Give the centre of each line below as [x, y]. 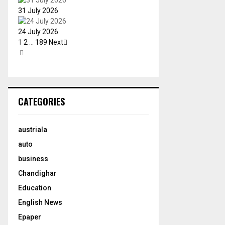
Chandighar [37, 173]
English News [40, 202]
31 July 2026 [38, 11]
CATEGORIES [41, 101]
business [33, 159]
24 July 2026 [38, 32]
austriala [33, 130]
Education [35, 188]
